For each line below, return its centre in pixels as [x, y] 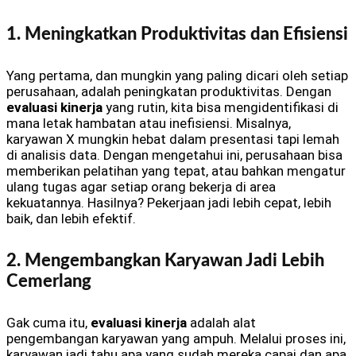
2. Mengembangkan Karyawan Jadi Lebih [165, 260]
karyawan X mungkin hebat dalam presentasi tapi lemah [173, 139]
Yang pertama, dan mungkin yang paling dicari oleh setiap [177, 76]
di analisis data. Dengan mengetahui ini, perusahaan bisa [174, 155]
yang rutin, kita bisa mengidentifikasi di [221, 108]
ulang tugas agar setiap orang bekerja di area [141, 187]
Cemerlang [49, 281]
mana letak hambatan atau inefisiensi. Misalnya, [149, 124]
